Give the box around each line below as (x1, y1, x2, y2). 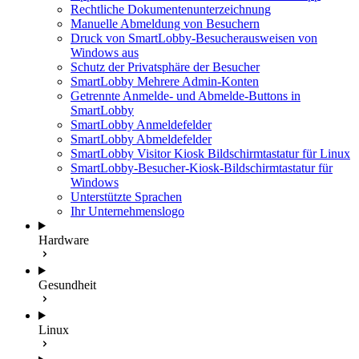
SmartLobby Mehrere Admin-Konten (71, 75, 259, 88)
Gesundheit (38, 278, 96, 292)
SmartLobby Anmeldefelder (71, 118, 212, 131)
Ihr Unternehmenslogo (71, 204, 184, 218)
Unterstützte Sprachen (71, 190, 182, 204)
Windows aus (71, 46, 139, 59)
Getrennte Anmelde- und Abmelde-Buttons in (71, 89, 301, 103)
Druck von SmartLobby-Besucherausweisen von (71, 31, 317, 45)
